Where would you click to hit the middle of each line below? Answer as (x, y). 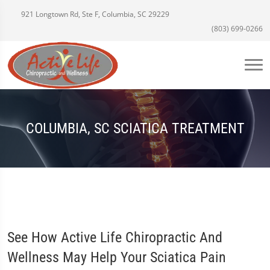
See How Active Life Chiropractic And (115, 237)
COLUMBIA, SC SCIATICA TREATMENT (135, 128)
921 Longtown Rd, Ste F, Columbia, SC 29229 (94, 14)
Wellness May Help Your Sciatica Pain (117, 257)
